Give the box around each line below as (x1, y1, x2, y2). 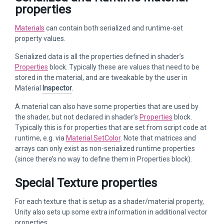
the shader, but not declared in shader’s (15, 113, 139, 121)
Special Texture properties (15, 176, 157, 190)
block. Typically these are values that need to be (48, 63, 199, 71)
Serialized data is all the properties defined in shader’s (15, 52, 184, 60)
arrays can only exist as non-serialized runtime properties (15, 144, 195, 152)
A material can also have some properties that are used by (15, 102, 198, 110)
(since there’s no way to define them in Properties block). (15, 155, 192, 163)
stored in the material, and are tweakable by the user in (15, 73, 187, 81)
